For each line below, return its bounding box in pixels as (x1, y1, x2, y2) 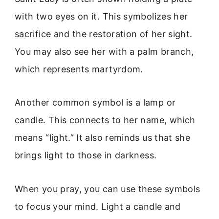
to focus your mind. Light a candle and (15, 201, 181, 212)
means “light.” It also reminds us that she (15, 132, 191, 143)
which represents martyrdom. (15, 64, 143, 74)
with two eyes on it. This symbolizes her (15, 11, 188, 22)
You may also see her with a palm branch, (15, 46, 194, 57)
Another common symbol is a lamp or (15, 97, 176, 108)
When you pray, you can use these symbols (15, 183, 200, 194)
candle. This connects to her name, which (15, 115, 196, 126)
